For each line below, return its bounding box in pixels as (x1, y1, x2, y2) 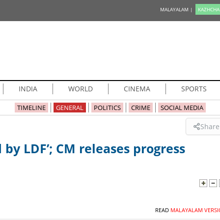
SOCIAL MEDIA (160, 103, 203, 112)
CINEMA (123, 84, 150, 93)
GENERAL (55, 103, 83, 112)
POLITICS (93, 103, 121, 112)
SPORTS (181, 84, 207, 93)
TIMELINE (17, 103, 46, 112)
